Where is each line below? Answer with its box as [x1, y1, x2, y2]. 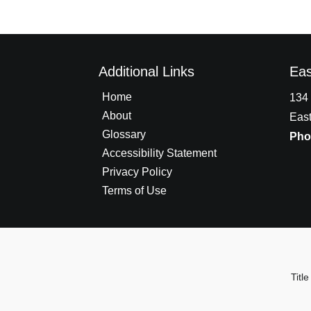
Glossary [102, 128, 146, 140]
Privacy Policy [102, 166, 172, 178]
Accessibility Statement [102, 147, 217, 159]
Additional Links [99, 64, 194, 79]
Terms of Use [102, 185, 167, 196]
